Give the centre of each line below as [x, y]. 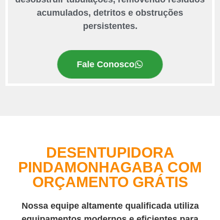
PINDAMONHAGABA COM [110, 167]
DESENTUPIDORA [110, 152]
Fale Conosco [106, 64]
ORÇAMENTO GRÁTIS [110, 182]
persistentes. [110, 26]
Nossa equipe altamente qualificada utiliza [110, 206]
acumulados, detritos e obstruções [110, 13]
